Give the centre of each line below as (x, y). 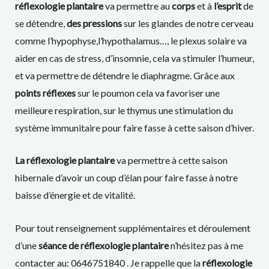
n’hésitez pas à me (207, 245)
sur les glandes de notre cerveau (187, 23)
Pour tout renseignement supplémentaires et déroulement (132, 228)
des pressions (94, 23)
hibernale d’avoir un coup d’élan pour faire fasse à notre (126, 178)
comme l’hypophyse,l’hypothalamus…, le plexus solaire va (131, 40)
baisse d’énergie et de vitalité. (75, 195)
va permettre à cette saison (171, 160)
